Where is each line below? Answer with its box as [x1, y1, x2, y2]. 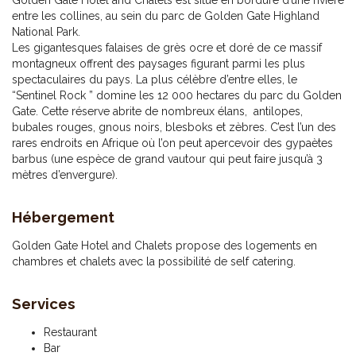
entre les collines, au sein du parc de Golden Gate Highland [12, 10, 319, 22]
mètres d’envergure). [12, 168, 118, 181]
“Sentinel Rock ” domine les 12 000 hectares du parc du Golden [12, 89, 342, 102]
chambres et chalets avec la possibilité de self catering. [12, 255, 296, 268]
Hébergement [12, 208, 114, 226]
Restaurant [44, 326, 97, 339]
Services [12, 295, 75, 312]
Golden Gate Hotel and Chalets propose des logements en [12, 239, 317, 252]
